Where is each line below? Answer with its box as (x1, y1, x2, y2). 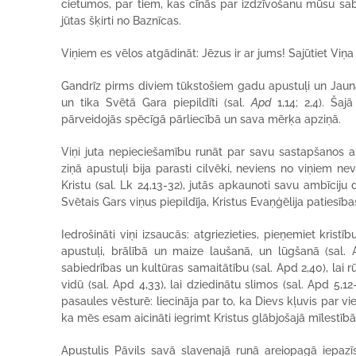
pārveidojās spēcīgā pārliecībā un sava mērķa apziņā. (61, 113, 342, 126)
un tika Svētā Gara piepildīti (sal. (61, 96, 252, 109)
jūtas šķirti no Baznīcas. (61, 14, 182, 27)
